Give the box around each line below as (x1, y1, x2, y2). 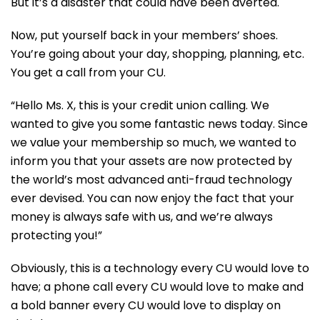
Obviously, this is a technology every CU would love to (11, 260, 309, 276)
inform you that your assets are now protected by (11, 153, 292, 169)
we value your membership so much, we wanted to (11, 134, 296, 151)
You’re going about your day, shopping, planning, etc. (11, 46, 304, 62)
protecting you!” (11, 227, 102, 244)
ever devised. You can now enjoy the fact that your (11, 190, 294, 206)
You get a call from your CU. (11, 64, 166, 81)
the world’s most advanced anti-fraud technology (11, 171, 292, 188)
